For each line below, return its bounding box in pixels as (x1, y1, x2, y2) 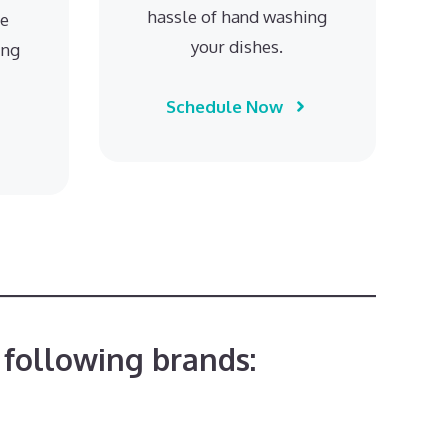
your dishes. (191, 35, 284, 57)
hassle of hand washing (147, 5, 328, 27)
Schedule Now (166, 95, 283, 117)
